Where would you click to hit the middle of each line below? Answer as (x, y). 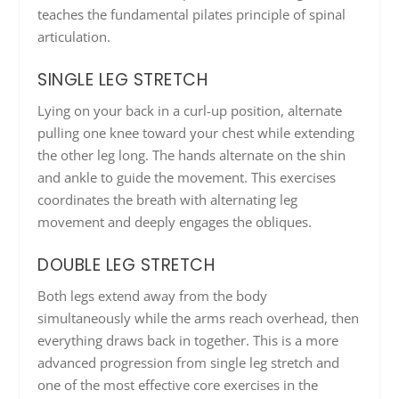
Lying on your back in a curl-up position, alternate (190, 111)
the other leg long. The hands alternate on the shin (192, 155)
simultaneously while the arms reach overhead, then (199, 318)
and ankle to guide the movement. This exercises (187, 178)
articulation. (74, 37)
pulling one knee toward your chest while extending (196, 133)
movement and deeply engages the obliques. (175, 222)
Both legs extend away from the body (153, 296)
